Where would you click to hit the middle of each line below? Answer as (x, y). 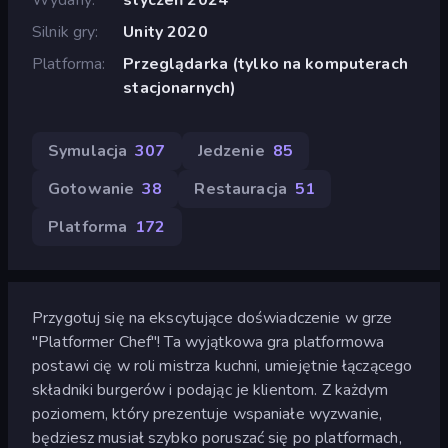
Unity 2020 (165, 31)
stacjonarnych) (180, 87)
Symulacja (88, 150)
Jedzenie (231, 150)
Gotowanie (91, 188)
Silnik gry (64, 31)
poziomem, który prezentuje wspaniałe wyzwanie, (207, 413)
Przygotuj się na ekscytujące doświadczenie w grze (212, 317)
